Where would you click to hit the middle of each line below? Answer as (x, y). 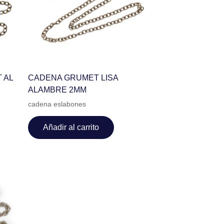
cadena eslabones (57, 104)
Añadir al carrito (71, 127)
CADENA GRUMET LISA (73, 77)
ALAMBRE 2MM (57, 89)
